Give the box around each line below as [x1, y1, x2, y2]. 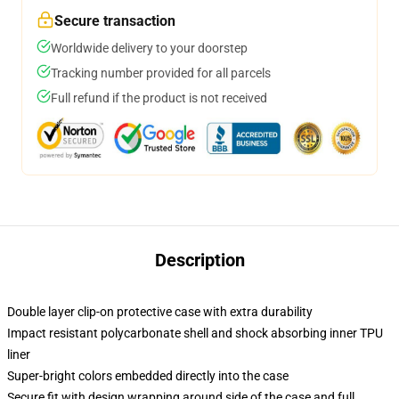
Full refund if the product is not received [51, 91, 267, 105]
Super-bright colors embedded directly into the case [7, 369, 289, 383]
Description [154, 249, 245, 271]
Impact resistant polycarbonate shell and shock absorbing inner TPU [7, 326, 383, 340]
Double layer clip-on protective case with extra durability [7, 305, 313, 319]
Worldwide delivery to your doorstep [51, 41, 248, 55]
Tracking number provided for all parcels [51, 66, 271, 80]
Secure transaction [54, 12, 175, 29]
